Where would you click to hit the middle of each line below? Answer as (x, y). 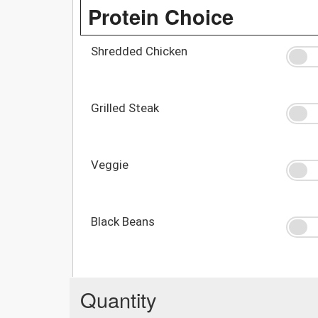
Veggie (110, 164)
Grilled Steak (125, 108)
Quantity (119, 299)
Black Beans (123, 221)
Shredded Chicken (139, 51)
